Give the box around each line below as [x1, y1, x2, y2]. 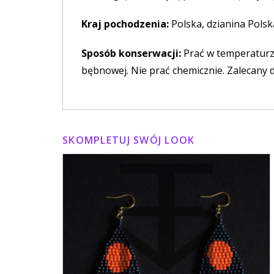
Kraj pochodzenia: [81, 17, 171, 31]
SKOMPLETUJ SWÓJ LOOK [62, 133, 195, 147]
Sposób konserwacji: [81, 46, 181, 60]
